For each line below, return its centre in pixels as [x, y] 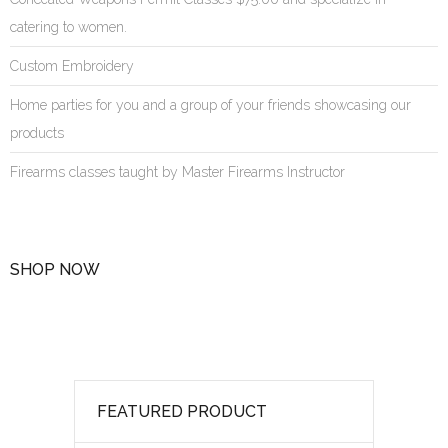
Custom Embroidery [72, 66]
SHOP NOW [55, 270]
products [37, 133]
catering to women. [68, 27]
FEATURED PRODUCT [182, 412]
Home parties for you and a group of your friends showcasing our [210, 105]
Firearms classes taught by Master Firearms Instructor [177, 172]
